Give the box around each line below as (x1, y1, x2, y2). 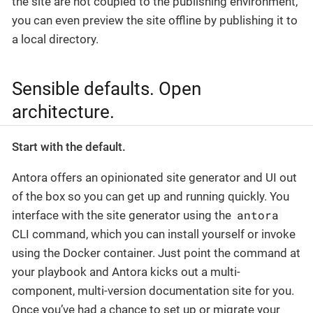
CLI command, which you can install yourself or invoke (12, 226, 296, 241)
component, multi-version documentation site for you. (12, 283, 294, 298)
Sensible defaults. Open (12, 78, 201, 99)
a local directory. (12, 32, 99, 47)
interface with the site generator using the (12, 208, 234, 222)
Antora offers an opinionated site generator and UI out (12, 170, 297, 184)
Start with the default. (12, 139, 126, 154)
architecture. (12, 101, 115, 122)
